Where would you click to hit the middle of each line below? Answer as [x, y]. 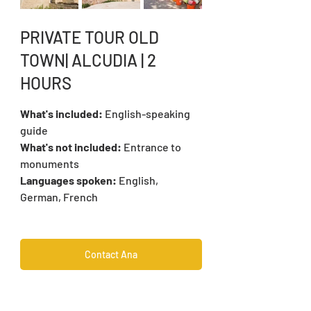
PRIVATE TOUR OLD [91, 37]
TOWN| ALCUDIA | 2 [90, 60]
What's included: [62, 114]
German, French [59, 197]
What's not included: [72, 147]
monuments [50, 164]
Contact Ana [111, 255]
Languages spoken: [68, 180]
